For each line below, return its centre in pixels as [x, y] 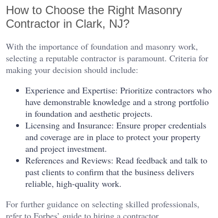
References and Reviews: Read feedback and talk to [116, 160]
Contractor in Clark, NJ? [68, 23]
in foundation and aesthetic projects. [89, 113]
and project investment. [66, 148]
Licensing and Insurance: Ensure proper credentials [116, 125]
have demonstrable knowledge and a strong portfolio [117, 101]
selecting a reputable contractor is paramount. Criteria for [107, 58]
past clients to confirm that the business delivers [110, 172]
